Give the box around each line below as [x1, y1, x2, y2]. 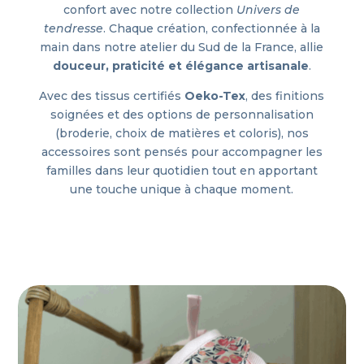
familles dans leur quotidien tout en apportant [45, 163, 318, 178]
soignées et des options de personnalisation [50, 107, 314, 122]
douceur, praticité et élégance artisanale [52, 58, 309, 73]
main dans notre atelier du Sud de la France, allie [40, 40, 324, 54]
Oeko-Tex [184, 89, 246, 103]
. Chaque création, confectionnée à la [102, 21, 320, 36]
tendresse [43, 21, 103, 36]
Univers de [236, 2, 301, 17]
